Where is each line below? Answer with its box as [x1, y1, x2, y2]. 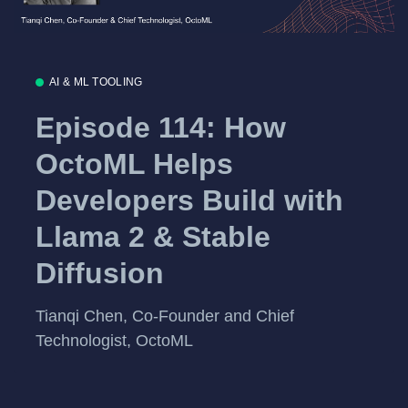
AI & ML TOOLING [49, 75, 143, 88]
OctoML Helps [36, 148, 233, 181]
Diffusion [36, 257, 164, 291]
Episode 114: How [36, 111, 286, 145]
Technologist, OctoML [36, 331, 193, 351]
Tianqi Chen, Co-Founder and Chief [36, 307, 294, 326]
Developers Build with [36, 184, 343, 218]
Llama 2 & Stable [36, 220, 270, 254]
